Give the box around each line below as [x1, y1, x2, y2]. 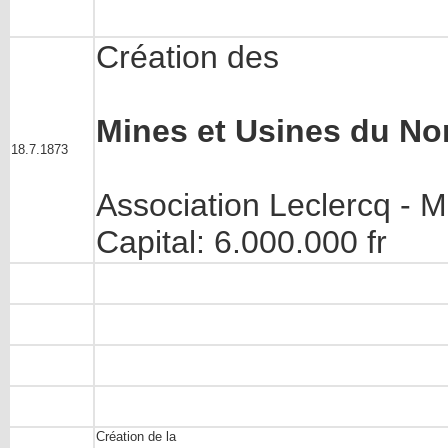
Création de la [96, 428, 176, 444]
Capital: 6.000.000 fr [96, 223, 387, 260]
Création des [96, 38, 279, 75]
